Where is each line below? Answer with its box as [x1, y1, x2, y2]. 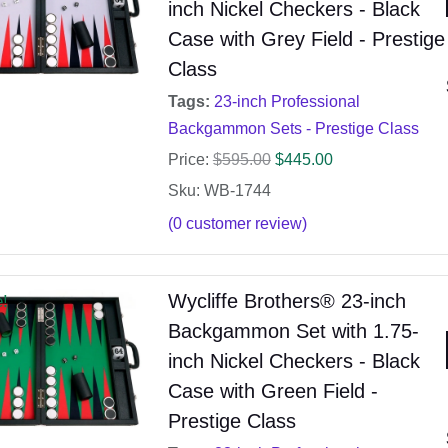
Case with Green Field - [167, 380, 378, 403]
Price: [167, 151, 209, 169]
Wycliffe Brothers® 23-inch [167, 290, 406, 313]
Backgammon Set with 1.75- [167, 320, 419, 343]
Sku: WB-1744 [167, 182, 271, 200]
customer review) [181, 215, 307, 233]
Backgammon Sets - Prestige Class [167, 120, 419, 138]
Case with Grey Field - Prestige [167, 28, 445, 51]
